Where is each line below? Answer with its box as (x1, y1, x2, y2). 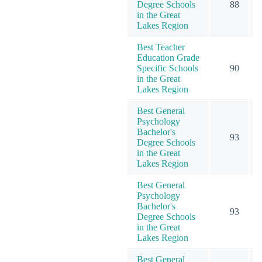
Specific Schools (137, 63, 198, 73)
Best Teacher (137, 42, 185, 52)
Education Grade (137, 52, 199, 63)
